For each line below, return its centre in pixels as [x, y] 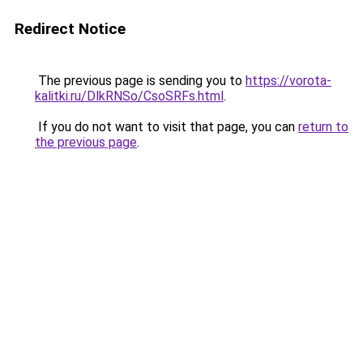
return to [323, 127]
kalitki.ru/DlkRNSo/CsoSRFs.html [129, 96]
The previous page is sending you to [140, 81]
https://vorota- [288, 81]
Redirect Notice [70, 29]
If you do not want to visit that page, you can [167, 127]
